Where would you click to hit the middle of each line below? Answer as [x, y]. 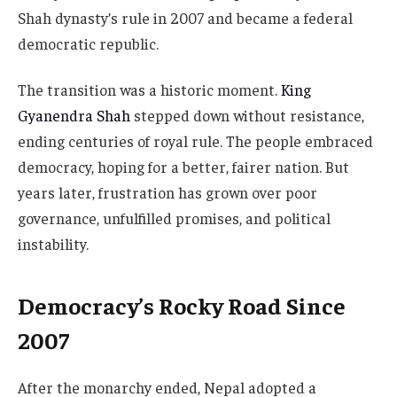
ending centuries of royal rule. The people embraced [195, 140]
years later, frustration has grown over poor [167, 192]
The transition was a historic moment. [149, 89]
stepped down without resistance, [247, 115]
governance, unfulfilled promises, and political [174, 218]
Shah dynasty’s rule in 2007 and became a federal [185, 17]
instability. [53, 243]
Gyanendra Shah [74, 115]
